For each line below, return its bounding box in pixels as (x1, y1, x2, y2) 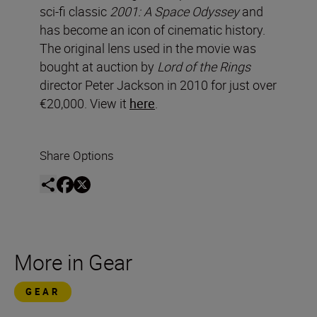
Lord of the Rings (157, 58, 250, 76)
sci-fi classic (40, 3, 110, 21)
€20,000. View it (40, 95, 129, 113)
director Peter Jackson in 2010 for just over (40, 76, 277, 94)
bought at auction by (40, 58, 157, 76)
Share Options (40, 147, 114, 164)
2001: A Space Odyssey (110, 3, 239, 21)
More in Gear (14, 248, 133, 277)
